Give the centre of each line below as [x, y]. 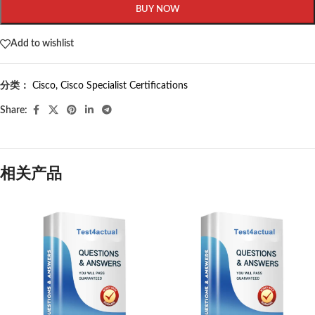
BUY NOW [157, 9]
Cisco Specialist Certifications [124, 85]
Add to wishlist [42, 44]
